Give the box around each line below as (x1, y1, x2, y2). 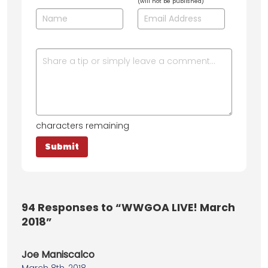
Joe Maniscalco (22, 248, 95, 262)
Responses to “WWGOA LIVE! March (35, 200, 235, 215)
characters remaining (36, 120, 129, 132)
